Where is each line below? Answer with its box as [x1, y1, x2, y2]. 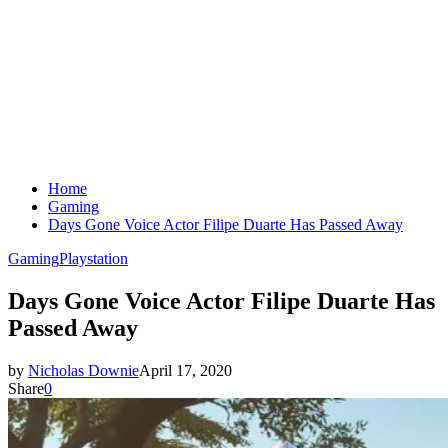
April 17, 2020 [139, 361, 232, 379]
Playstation [59, 250, 128, 267]
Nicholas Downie [28, 361, 139, 379]
